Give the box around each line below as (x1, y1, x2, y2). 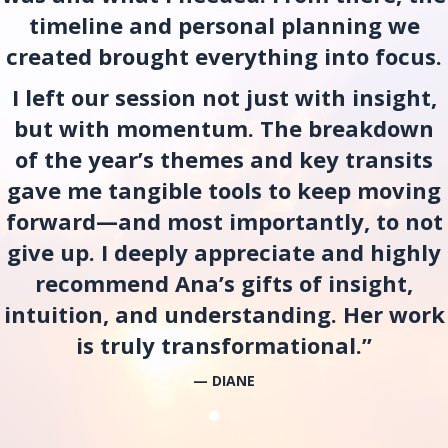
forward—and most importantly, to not (5, 206, 443, 237)
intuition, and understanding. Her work (3, 299, 445, 330)
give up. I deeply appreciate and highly (7, 237, 441, 268)
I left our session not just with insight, (11, 82, 437, 113)
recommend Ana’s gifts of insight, (35, 268, 413, 299)
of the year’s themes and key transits (15, 144, 433, 175)
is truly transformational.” (76, 330, 372, 361)
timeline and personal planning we (28, 10, 420, 41)
